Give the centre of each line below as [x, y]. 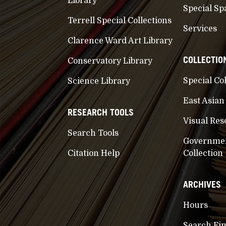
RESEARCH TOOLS [101, 112]
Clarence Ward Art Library [120, 41]
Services [200, 29]
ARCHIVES [202, 184]
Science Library [99, 81]
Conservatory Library [110, 61]
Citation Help [94, 153]
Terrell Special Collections [120, 20]
